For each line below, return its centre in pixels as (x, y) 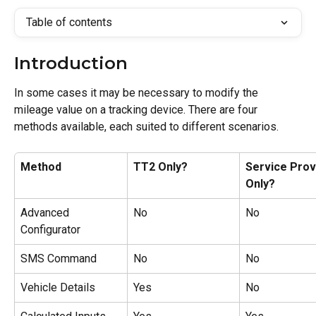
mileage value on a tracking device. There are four (137, 110)
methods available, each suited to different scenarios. (146, 127)
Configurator (50, 230)
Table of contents (69, 22)
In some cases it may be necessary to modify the (138, 93)
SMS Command (59, 259)
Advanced (46, 213)
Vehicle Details (58, 287)
